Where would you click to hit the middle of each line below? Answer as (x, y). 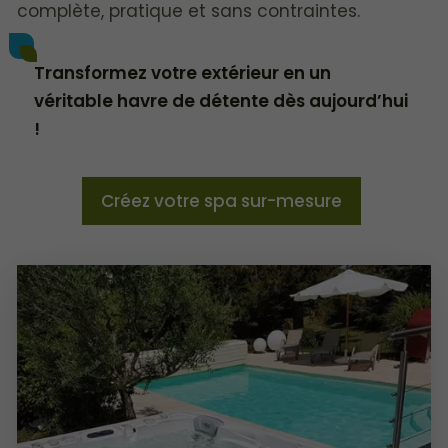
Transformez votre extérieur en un (183, 72)
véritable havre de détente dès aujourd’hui (221, 100)
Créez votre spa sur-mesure (221, 200)
